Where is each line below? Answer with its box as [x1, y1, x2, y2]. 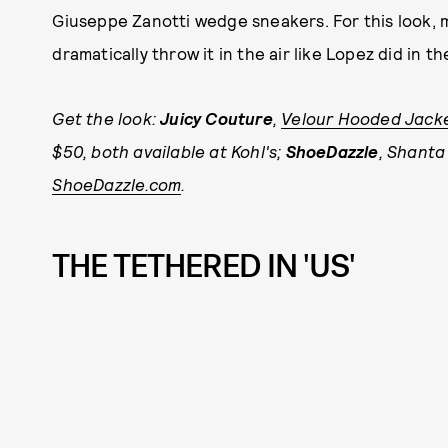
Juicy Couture [160, 108, 273, 128]
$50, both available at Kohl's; [52, 141, 286, 161]
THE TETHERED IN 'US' [52, 245, 356, 288]
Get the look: [52, 108, 161, 128]
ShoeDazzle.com [52, 174, 182, 194]
